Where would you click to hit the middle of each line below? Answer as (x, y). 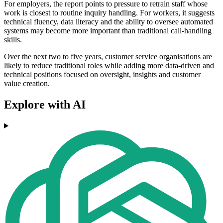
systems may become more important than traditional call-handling (108, 31)
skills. (13, 40)
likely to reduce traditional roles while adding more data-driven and (109, 66)
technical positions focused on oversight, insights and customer (102, 75)
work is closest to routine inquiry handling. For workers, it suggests (109, 13)
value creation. (27, 84)
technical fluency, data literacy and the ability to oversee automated (109, 22)
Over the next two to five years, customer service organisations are (108, 57)
